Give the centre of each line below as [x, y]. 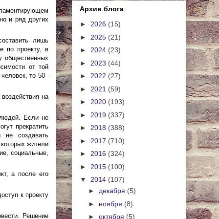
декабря [113, 191]
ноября [111, 204]
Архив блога [102, 9]
